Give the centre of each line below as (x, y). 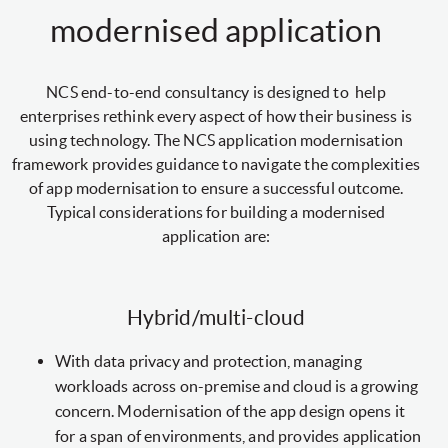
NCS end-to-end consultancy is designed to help (216, 92)
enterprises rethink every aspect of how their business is (216, 116)
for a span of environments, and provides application (238, 436)
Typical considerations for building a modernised (216, 212)
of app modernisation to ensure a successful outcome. (216, 188)
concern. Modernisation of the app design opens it (230, 411)
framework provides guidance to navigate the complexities (216, 164)
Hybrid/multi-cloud (216, 318)
